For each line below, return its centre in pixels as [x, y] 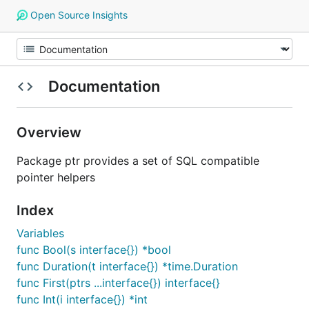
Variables [40, 233]
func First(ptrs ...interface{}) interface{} [118, 283]
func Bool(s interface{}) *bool [94, 250]
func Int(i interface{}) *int [82, 299]
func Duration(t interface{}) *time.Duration [127, 266]
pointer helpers [56, 177]
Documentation [104, 86]
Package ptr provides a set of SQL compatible [138, 161]
